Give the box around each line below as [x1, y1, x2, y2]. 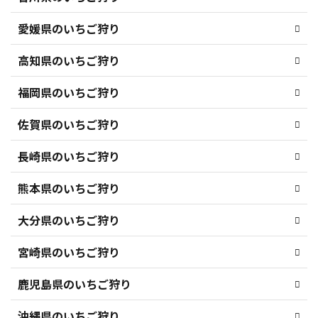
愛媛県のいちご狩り [18, 20, 120, 37]
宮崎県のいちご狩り [18, 243, 120, 261]
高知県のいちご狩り [18, 52, 120, 69]
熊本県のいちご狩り [18, 180, 120, 197]
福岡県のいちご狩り [18, 84, 120, 101]
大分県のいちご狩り [18, 212, 120, 229]
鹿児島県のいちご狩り [18, 275, 131, 292]
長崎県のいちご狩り [18, 148, 120, 165]
